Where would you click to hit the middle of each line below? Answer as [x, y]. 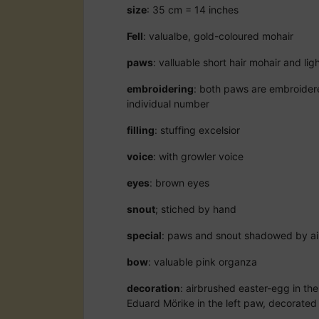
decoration [153, 288]
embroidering [160, 88]
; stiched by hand [196, 209]
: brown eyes [179, 182]
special [144, 235]
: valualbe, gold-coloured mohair [218, 36]
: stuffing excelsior [197, 130]
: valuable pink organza [203, 261]
